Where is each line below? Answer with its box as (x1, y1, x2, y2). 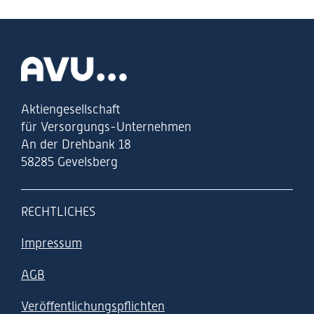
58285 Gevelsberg (21, 153, 118, 169)
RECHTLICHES (21, 203, 95, 219)
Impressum (21, 235, 82, 250)
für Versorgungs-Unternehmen (21, 118, 191, 134)
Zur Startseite (20, 57, 94, 72)
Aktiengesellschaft (21, 101, 121, 116)
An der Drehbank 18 (21, 136, 131, 151)
